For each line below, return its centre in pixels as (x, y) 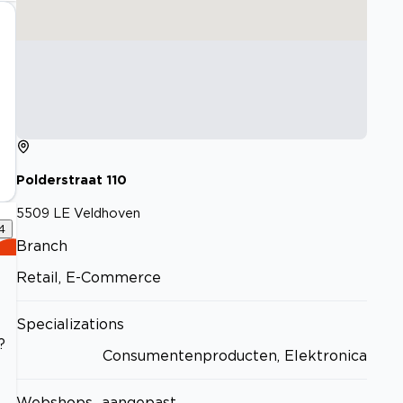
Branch (42, 245)
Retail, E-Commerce (89, 277)
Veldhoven (107, 212)
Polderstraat (59, 180)
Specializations (70, 323)
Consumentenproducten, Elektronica (235, 355)
